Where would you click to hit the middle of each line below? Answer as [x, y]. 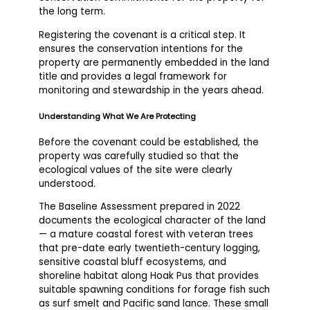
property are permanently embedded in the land [154, 62]
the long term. [72, 11]
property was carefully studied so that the [139, 156]
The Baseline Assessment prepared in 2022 [140, 207]
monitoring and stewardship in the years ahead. [152, 90]
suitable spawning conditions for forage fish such [155, 290]
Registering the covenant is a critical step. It [143, 35]
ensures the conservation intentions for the [141, 48]
